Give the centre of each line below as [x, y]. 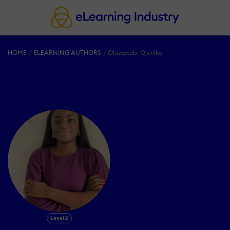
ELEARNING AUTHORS [68, 53]
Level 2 [59, 218]
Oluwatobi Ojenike [135, 53]
